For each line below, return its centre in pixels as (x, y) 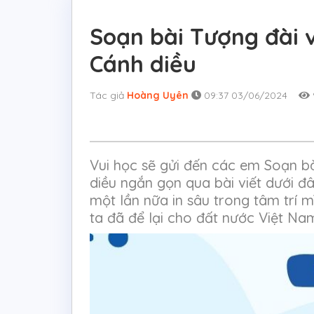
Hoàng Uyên (158, 95)
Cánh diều (143, 63)
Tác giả (108, 95)
